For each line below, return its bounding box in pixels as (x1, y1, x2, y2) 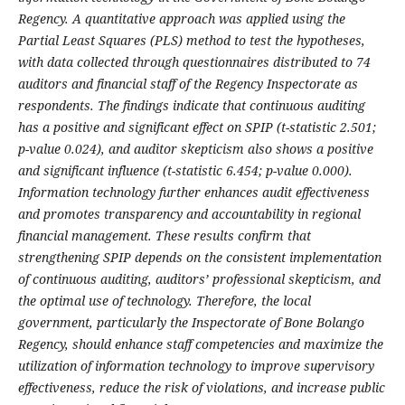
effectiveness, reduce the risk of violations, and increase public (17, 379, 385, 397)
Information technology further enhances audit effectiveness (17, 184, 370, 202)
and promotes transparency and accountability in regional (17, 205, 361, 223)
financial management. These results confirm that (17, 227, 311, 245)
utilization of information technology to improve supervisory (17, 357, 374, 375)
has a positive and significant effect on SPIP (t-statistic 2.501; (17, 118, 376, 137)
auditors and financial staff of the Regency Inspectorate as (17, 75, 358, 93)
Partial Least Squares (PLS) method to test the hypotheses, (17, 32, 365, 50)
